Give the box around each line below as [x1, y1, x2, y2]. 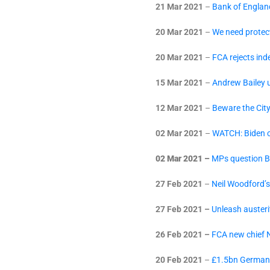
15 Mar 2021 [155, 78, 203, 87]
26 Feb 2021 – [155, 230, 212, 239]
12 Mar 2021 [155, 103, 203, 113]
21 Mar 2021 [155, 2, 203, 11]
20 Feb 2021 [155, 255, 202, 265]
